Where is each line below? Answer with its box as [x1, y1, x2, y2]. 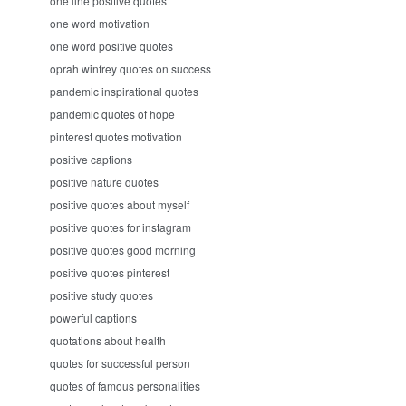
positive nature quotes [50, 174, 159, 189]
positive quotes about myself [50, 197, 189, 212]
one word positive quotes [50, 38, 173, 53]
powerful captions [50, 310, 137, 325]
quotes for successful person [50, 355, 190, 371]
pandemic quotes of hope [50, 106, 175, 121]
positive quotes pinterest [50, 265, 169, 280]
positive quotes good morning [50, 242, 196, 257]
